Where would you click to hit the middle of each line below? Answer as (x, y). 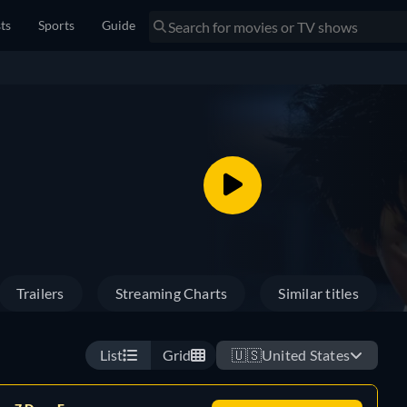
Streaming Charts (171, 293)
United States (305, 355)
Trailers (40, 293)
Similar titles (318, 293)
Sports (56, 25)
